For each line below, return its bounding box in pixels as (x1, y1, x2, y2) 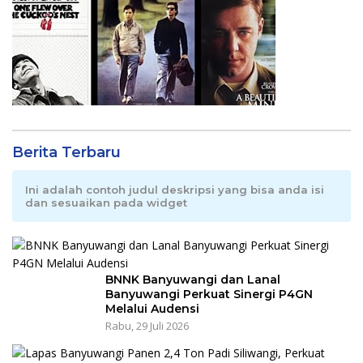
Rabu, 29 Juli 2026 (105, 318, 189, 333)
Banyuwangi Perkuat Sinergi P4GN (105, 286, 313, 301)
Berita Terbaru (12, 143, 121, 161)
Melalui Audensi (105, 301, 199, 316)
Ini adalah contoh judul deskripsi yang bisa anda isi (25, 182, 324, 196)
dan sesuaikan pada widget (25, 195, 187, 209)
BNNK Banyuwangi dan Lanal (105, 271, 280, 287)
